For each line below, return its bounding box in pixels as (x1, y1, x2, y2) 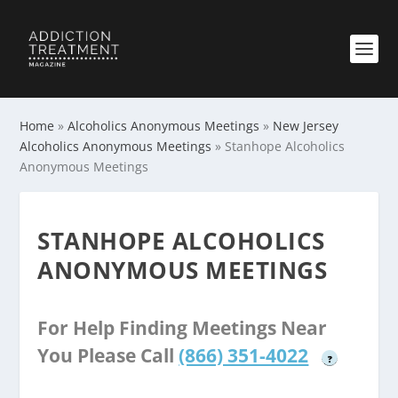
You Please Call (37, 343, 179, 368)
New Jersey (273, 117, 339, 134)
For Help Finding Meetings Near (37, 315, 328, 340)
